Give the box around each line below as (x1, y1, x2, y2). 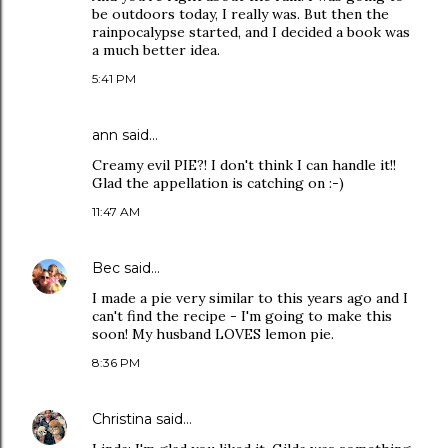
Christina (92, 410, 152, 428)
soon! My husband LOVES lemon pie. (92, 325, 334, 343)
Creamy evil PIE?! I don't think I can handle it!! (92, 156, 396, 174)
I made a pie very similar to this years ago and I (92, 289, 408, 307)
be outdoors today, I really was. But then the (92, 5, 389, 23)
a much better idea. (92, 41, 220, 59)
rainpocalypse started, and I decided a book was (92, 23, 410, 41)
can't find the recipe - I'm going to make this (92, 307, 392, 325)
